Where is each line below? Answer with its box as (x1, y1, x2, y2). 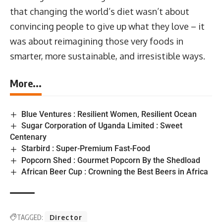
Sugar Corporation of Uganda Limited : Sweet (21, 121, 183, 131)
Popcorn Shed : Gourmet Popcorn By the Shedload (21, 155, 201, 165)
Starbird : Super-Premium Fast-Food (21, 144, 151, 154)
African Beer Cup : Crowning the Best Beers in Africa (21, 166, 209, 176)
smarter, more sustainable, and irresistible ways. (10, 50, 205, 61)
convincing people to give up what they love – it (10, 20, 205, 32)
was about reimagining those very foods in (10, 35, 183, 47)
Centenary (10, 132, 47, 142)
